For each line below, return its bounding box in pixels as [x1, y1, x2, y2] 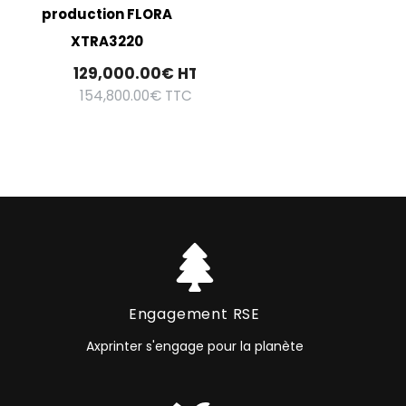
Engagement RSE [128, 303, 261, 324]
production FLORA [41, 5, 172, 24]
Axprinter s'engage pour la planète [85, 336, 304, 355]
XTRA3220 [70, 32, 143, 52]
